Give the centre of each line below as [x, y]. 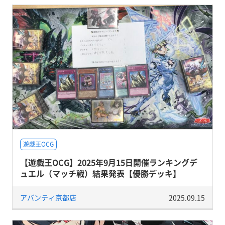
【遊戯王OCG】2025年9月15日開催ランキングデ [108, 162]
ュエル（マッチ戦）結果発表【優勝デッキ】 [100, 173]
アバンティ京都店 [48, 197]
